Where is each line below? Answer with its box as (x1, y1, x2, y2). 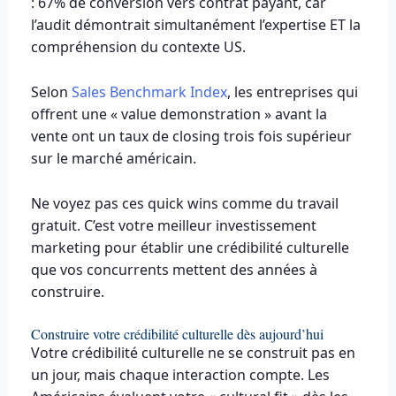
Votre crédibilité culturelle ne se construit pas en (30, 343, 355, 363)
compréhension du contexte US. (30, 37, 246, 57)
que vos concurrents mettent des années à (30, 259, 317, 279)
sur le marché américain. (30, 148, 196, 169)
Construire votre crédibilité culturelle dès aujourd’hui (30, 324, 324, 344)
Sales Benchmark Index (71, 82, 227, 103)
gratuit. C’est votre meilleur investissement (30, 215, 316, 235)
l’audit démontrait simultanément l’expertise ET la (30, 15, 361, 35)
